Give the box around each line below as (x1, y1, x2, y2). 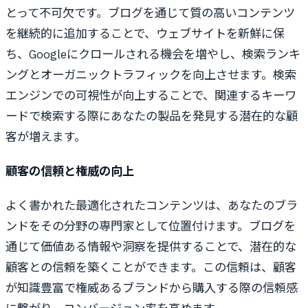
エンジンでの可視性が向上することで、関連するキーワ (5, 87, 296, 104)
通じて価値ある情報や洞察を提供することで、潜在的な (5, 239, 296, 255)
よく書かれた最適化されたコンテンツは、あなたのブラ (5, 197, 298, 214)
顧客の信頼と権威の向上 (5, 163, 134, 179)
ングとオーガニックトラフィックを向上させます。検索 (5, 67, 296, 83)
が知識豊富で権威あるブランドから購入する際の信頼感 (5, 280, 298, 296)
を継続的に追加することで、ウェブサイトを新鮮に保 (5, 25, 285, 42)
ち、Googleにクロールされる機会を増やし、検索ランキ (5, 46, 300, 63)
